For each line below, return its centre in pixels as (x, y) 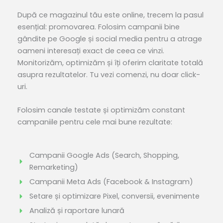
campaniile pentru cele (60, 122)
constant (167, 110)
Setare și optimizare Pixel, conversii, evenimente (114, 196)
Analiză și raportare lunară (77, 211)
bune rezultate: (144, 122)
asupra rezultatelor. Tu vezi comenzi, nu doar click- (109, 74)
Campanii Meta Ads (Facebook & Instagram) (111, 182)
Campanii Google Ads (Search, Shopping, (104, 156)
